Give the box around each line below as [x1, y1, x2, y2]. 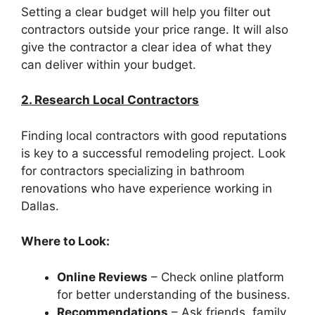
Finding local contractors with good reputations [21, 128, 287, 143]
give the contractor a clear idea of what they [21, 39, 271, 54]
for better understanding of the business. [57, 287, 290, 302]
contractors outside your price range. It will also [21, 22, 288, 37]
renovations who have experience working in [21, 181, 272, 195]
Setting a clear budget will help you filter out [21, 4, 271, 19]
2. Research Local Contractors [21, 93, 199, 108]
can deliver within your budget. [21, 57, 196, 72]
